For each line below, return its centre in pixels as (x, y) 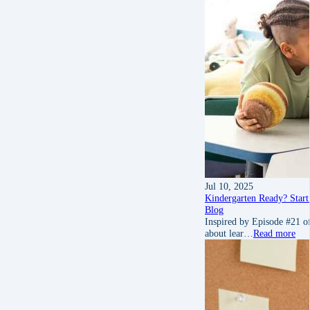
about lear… (229, 233)
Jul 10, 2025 (229, 186)
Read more (274, 233)
